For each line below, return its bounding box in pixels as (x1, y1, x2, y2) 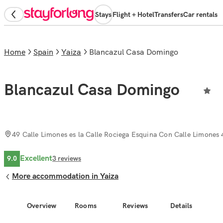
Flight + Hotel (112, 10, 154, 19)
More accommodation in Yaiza (12, 172, 118, 182)
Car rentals (183, 10, 218, 19)
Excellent (20, 153, 52, 163)
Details (170, 201, 193, 210)
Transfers (154, 10, 183, 19)
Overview (27, 201, 57, 210)
